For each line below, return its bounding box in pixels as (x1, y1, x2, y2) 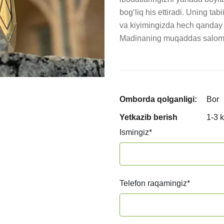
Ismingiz (119, 128, 149, 136)
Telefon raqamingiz (119, 179, 187, 187)
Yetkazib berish (119, 113, 177, 121)
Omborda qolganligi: (119, 95, 197, 103)
